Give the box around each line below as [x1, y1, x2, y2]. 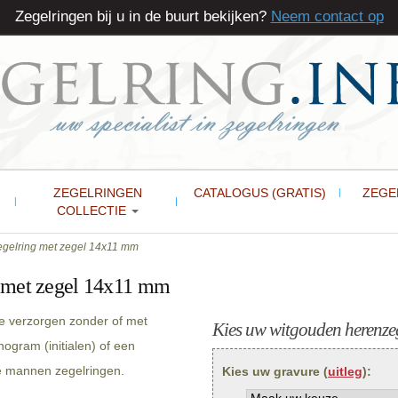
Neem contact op [270, 8, 384, 25]
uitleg [328, 364, 362, 378]
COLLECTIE [56, 203, 130, 218]
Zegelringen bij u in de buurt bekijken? [14, 8, 271, 25]
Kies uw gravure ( [222, 364, 328, 378]
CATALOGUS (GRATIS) [193, 186, 326, 200]
